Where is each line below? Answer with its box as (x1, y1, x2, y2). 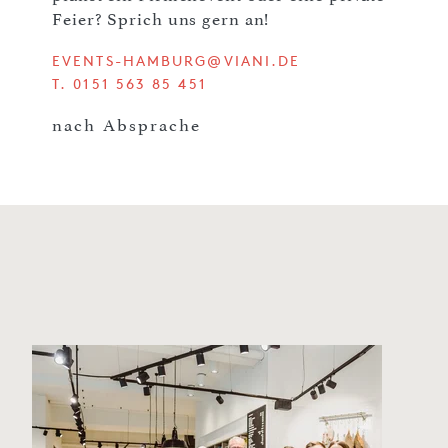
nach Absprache (52, 114, 202, 135)
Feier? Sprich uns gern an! (52, 8, 270, 29)
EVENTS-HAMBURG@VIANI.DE (52, 51, 301, 69)
